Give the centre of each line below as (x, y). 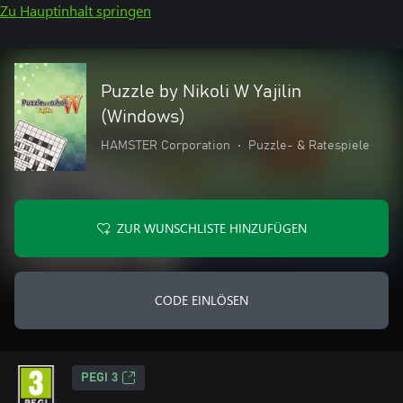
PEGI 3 (99, 378)
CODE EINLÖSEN (201, 300)
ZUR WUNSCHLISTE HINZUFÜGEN (211, 228)
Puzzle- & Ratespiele (309, 146)
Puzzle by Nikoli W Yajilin (201, 92)
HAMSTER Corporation (166, 146)
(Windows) (143, 117)
